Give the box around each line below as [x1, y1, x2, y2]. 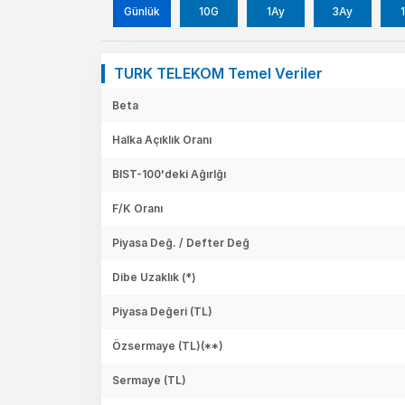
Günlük [124, 4, 160, 18]
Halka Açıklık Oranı [112, 132, 212, 146]
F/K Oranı [112, 201, 163, 215]
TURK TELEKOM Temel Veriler [114, 63, 323, 82]
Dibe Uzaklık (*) [112, 269, 196, 284]
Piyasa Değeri [112, 304, 190, 318]
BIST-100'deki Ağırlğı [112, 166, 226, 181]
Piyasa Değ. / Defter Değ [112, 235, 250, 250]
